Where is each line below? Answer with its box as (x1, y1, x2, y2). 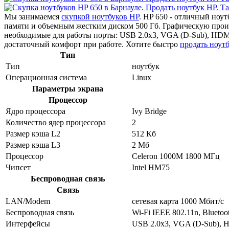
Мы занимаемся (4, 12, 61, 21)
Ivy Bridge (132, 106, 167, 116)
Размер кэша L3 (6, 140, 60, 149)
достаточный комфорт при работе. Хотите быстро (4, 39, 180, 49)
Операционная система (6, 73, 87, 82)
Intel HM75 (132, 163, 170, 172)
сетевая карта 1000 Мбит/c (132, 196, 224, 205)
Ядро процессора (6, 106, 65, 116)
